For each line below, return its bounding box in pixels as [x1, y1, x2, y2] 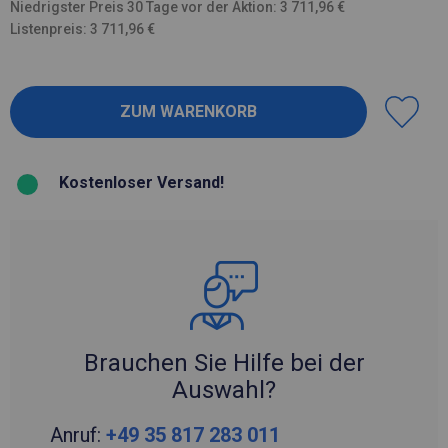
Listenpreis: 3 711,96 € [10, 20, 155, 37]
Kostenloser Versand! [59, 172, 224, 192]
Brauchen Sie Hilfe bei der [83, 348, 365, 377]
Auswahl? [172, 375, 276, 404]
